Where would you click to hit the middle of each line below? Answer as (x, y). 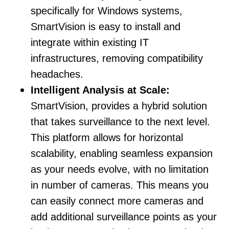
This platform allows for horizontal (107, 138)
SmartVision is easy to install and (106, 27)
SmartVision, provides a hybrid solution (119, 106)
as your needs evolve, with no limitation (120, 169)
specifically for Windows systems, (107, 11)
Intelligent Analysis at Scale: (100, 90)
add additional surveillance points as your (124, 217)
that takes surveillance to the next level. (120, 122)
